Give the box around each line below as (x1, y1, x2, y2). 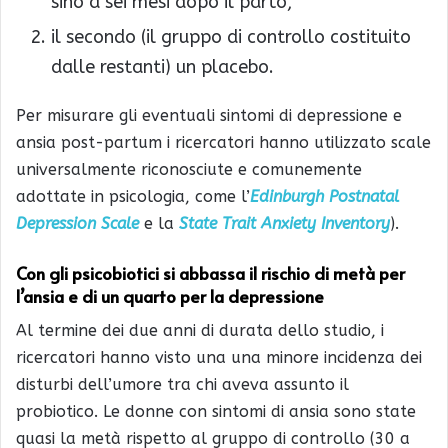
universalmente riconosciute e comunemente (16, 160, 362, 180)
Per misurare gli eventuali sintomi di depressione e (16, 106, 402, 126)
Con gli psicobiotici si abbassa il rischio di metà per (16, 261, 405, 286)
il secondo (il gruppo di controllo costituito (51, 26, 411, 49)
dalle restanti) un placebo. (51, 56, 274, 79)
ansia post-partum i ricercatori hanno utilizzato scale (16, 133, 431, 153)
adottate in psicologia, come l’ (16, 187, 250, 207)
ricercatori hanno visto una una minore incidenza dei (16, 347, 422, 367)
